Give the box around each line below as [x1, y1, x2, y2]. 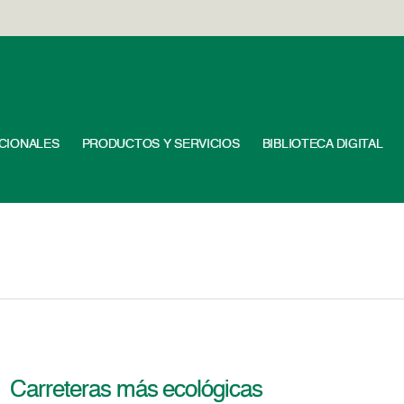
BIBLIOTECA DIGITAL [262, 138, 383, 151]
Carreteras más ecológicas [10, 379, 263, 402]
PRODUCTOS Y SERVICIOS [81, 138, 240, 151]
